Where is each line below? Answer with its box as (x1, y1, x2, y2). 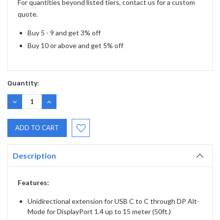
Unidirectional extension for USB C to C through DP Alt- (27, 197, 199, 206)
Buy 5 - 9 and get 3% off (27, 28, 101, 37)
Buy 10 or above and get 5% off (27, 41, 123, 50)
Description (13, 151, 56, 161)
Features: (18, 178, 49, 187)
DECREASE (11, 97, 42, 106)
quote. (18, 10, 38, 19)
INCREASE (45, 97, 75, 106)
